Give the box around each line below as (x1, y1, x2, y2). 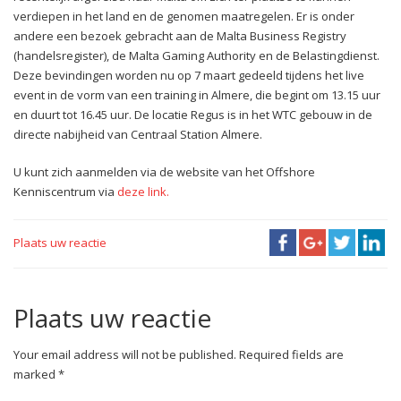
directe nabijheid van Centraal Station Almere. (13, 125, 262, 142)
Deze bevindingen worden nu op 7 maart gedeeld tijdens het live (13, 66, 364, 83)
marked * (13, 365, 64, 382)
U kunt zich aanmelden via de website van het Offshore (13, 163, 315, 180)
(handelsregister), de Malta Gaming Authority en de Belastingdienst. (13, 47, 380, 64)
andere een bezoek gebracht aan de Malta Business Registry (13, 27, 346, 44)
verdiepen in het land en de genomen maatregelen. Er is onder (13, 7, 354, 24)
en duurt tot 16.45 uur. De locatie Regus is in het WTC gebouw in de (13, 106, 372, 123)
